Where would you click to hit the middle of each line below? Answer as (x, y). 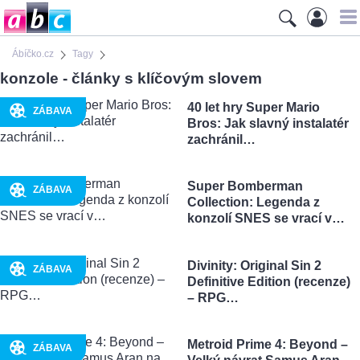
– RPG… (213, 297)
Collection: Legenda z (253, 202)
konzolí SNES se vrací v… (266, 219)
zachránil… (221, 139)
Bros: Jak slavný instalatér (268, 123)
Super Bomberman (245, 186)
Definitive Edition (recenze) (268, 281)
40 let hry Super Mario (253, 107)
